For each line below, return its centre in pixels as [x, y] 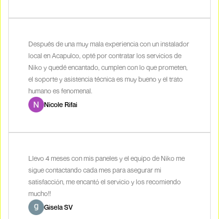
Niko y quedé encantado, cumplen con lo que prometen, [108, 67]
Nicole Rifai [61, 105]
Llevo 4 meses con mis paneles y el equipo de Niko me [107, 158]
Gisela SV [58, 207]
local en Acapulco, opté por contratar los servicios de [105, 56]
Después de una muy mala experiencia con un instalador [109, 44]
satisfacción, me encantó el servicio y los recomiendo [105, 182]
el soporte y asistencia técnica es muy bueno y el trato [106, 79]
